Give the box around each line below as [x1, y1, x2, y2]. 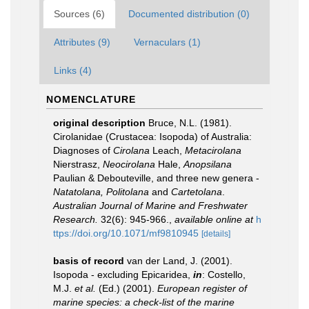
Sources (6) [54, 8, 105, 19]
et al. [74, 283, 96, 294]
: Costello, [202, 269, 246, 280]
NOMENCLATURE [46, 94, 136, 105]
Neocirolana [103, 159, 155, 170]
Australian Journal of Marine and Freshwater [53, 200, 248, 211]
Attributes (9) [54, 37, 110, 48]
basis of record [53, 255, 124, 266]
